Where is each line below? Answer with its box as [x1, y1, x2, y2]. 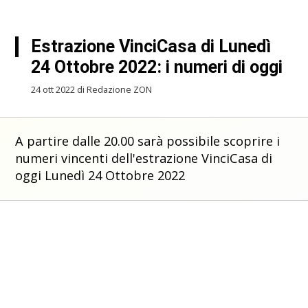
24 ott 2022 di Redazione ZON [30, 84, 152, 96]
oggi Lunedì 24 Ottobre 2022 [15, 167, 186, 184]
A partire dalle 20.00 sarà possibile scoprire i [15, 133, 280, 150]
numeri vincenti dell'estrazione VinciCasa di [15, 150, 273, 167]
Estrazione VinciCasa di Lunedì [30, 36, 271, 56]
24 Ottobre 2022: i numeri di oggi [30, 57, 283, 77]
